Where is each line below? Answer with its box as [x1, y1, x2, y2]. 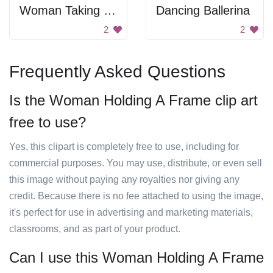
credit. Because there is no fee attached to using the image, [9, 191, 263, 201]
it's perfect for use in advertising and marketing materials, [9, 207, 253, 218]
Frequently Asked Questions [9, 62, 225, 81]
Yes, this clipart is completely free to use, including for [9, 141, 239, 152]
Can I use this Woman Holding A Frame [9, 249, 264, 266]
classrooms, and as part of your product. [9, 224, 180, 234]
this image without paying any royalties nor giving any [9, 174, 239, 185]
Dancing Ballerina [156, 4, 250, 17]
